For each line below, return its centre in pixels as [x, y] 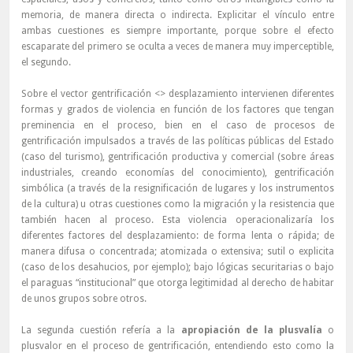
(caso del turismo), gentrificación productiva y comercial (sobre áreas [177, 157]
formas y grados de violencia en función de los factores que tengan [177, 110]
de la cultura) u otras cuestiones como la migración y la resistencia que [177, 204]
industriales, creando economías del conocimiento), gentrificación [177, 173]
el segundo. [46, 63]
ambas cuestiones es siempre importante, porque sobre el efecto [177, 31]
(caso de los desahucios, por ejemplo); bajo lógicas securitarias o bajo [177, 268]
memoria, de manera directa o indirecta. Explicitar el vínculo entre [177, 15]
